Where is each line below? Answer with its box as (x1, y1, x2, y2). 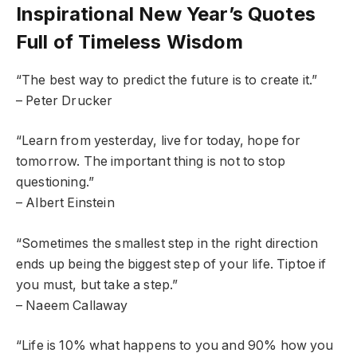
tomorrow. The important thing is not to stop (16, 154, 286, 170)
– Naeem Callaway (16, 297, 128, 313)
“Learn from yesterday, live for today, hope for (16, 133, 301, 149)
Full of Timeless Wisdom (16, 29, 243, 53)
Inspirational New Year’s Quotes (16, 2, 316, 25)
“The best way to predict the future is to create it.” (16, 72, 318, 88)
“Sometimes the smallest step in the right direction (16, 235, 319, 251)
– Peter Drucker (16, 92, 113, 108)
